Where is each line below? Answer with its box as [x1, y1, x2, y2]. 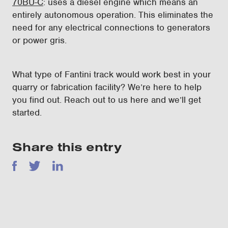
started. [12, 107, 44, 118]
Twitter [28, 161, 54, 172]
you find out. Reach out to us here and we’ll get [12, 94, 201, 105]
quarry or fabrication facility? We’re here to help [12, 81, 202, 93]
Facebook [12, 161, 51, 172]
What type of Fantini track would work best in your [12, 69, 211, 80]
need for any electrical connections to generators [12, 22, 210, 33]
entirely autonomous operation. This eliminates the [12, 9, 213, 20]
